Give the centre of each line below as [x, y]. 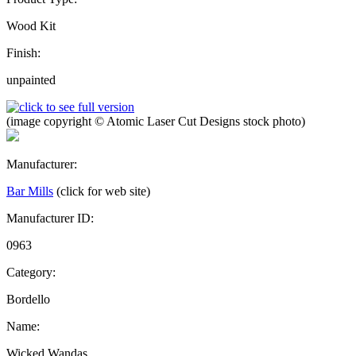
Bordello [28, 299]
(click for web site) [103, 191]
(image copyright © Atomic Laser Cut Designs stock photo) [156, 121]
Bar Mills [30, 191]
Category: [31, 272]
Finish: [23, 52]
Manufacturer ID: [50, 218]
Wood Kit [31, 25]
